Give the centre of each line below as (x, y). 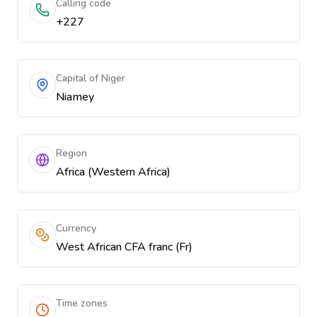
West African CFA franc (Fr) (124, 247)
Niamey (75, 97)
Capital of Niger (91, 78)
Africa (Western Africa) (113, 172)
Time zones (82, 303)
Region (71, 153)
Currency (76, 228)
